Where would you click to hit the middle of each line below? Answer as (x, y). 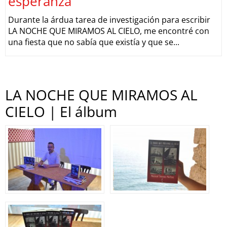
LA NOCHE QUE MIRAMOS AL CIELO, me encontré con (109, 31)
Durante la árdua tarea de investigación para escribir (109, 20)
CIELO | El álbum (61, 111)
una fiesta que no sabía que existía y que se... (94, 42)
